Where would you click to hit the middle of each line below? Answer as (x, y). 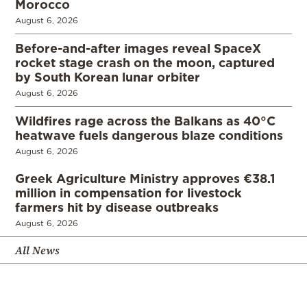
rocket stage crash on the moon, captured (145, 63)
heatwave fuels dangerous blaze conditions (149, 135)
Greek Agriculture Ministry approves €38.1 (145, 179)
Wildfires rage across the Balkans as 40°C (145, 121)
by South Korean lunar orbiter (108, 77)
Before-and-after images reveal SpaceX (138, 48)
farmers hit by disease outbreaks (117, 207)
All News (37, 250)
